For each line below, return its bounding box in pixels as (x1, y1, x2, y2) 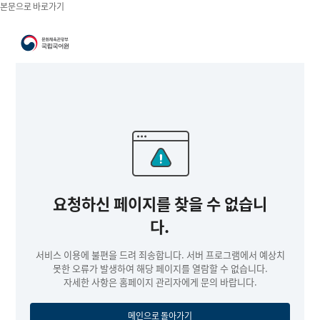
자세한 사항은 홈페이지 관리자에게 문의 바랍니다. (63, 275, 257, 289)
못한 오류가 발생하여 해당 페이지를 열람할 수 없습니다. (52, 261, 268, 275)
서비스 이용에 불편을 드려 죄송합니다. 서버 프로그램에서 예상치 (35, 248, 285, 261)
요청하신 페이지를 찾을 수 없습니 (52, 191, 267, 214)
